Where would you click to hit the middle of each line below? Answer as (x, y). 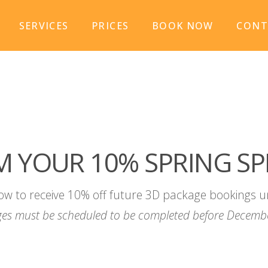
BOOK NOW (182, 26)
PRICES (110, 26)
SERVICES (44, 26)
